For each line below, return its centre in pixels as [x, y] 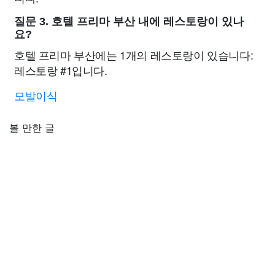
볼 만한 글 [32, 127]
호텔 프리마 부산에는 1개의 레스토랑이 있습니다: [134, 54]
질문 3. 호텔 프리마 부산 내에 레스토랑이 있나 [129, 21]
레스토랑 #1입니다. [61, 70]
